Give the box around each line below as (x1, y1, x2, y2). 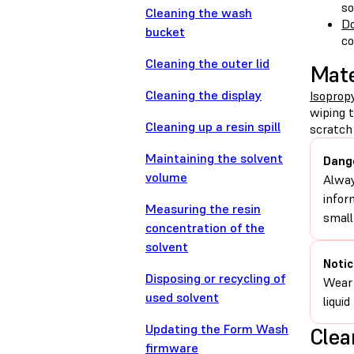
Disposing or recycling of (145, 270, 285, 287)
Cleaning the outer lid (145, 55, 269, 72)
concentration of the (145, 220, 265, 236)
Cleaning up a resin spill (145, 119, 281, 135)
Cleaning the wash (145, 5, 252, 21)
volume (145, 169, 187, 186)
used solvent (145, 289, 219, 306)
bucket (145, 24, 185, 40)
